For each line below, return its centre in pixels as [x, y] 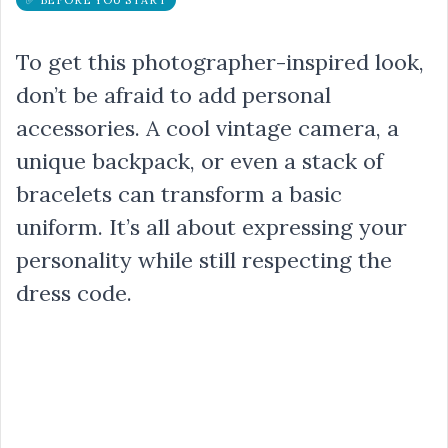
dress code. [74, 292]
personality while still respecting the [204, 259]
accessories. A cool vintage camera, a [207, 127]
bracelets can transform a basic [179, 193]
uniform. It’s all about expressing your [211, 226]
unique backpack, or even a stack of [199, 160]
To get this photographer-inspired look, [220, 61]
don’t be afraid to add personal [173, 94]
